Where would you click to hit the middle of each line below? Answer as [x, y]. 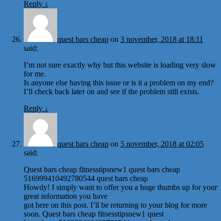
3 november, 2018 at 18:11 [162, 39]
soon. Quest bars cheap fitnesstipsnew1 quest [94, 214]
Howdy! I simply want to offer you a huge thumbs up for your [120, 187]
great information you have [66, 196]
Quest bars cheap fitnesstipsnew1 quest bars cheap [102, 169]
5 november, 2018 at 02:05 [162, 144]
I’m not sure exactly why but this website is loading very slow [120, 65]
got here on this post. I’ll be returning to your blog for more [115, 205]
